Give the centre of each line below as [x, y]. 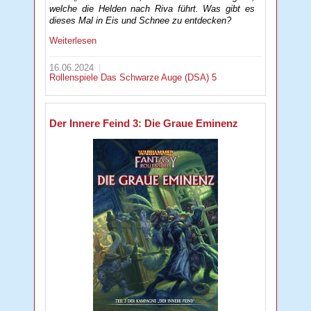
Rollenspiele [75, 77]
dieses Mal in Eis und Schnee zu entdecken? [141, 20]
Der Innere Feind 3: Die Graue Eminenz [144, 124]
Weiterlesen [73, 40]
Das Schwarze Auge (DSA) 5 [159, 77]
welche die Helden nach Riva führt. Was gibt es [152, 8]
